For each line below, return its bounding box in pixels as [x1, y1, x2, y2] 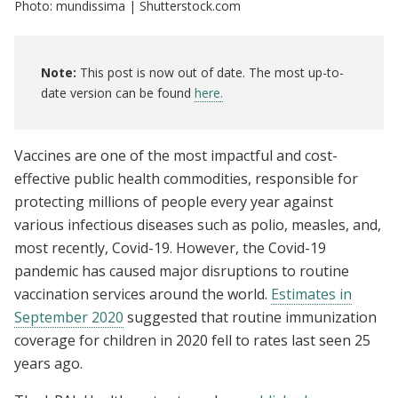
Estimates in [271, 283, 352, 304]
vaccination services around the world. [14, 283, 271, 304]
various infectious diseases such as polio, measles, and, [14, 214, 381, 235]
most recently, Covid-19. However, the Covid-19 [14, 237, 326, 258]
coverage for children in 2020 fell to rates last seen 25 [14, 330, 370, 350]
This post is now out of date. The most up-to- [76, 63, 344, 81]
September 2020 [14, 306, 123, 327]
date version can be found [41, 84, 195, 101]
